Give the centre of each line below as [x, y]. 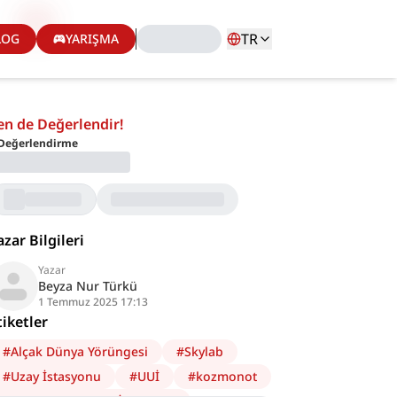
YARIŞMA [92, 39]
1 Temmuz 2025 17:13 [93, 302]
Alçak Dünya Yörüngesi [80, 351]
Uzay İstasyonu [56, 376]
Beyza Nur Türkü [88, 286]
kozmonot [227, 376]
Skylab [204, 351]
